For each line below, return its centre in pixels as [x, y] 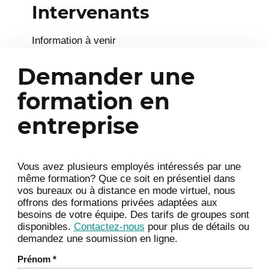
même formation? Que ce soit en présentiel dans [126, 178]
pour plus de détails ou [197, 226]
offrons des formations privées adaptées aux [117, 202]
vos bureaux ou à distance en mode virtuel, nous [126, 190]
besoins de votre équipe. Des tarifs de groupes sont [133, 214]
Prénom [35, 260]
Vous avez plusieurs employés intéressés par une [129, 166]
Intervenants [91, 12]
